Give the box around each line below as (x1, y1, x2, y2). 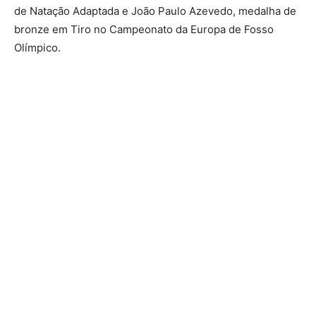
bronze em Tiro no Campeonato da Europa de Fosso (14, 23, 274, 37)
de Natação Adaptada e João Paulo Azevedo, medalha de (14, 4, 296, 18)
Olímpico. (14, 41, 61, 55)
